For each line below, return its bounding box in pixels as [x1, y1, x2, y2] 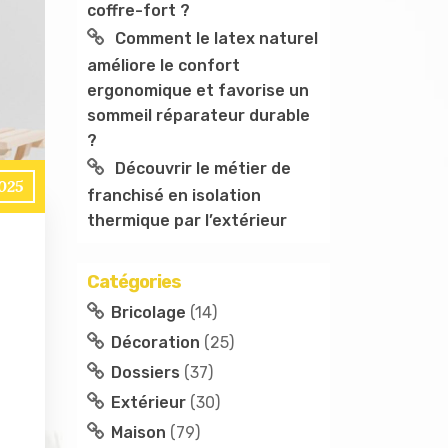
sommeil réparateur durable [87, 106, 310, 125]
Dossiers [111, 363, 180, 382]
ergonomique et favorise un [87, 81, 309, 100]
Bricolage [111, 303, 186, 322]
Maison [111, 423, 166, 442]
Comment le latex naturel [115, 29, 318, 48]
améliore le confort [87, 56, 240, 75]
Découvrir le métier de [115, 159, 291, 178]
